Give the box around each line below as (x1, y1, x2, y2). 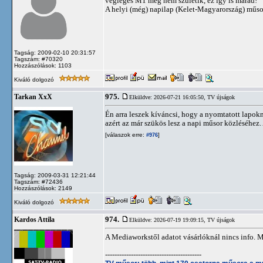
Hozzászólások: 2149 (14, 185, 72, 191)
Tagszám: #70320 (14, 56, 63, 62)
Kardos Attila (14, 216, 55, 223)
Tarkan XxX (14, 93, 52, 100)
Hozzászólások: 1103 (14, 62, 72, 69)
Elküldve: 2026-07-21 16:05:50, (129, 94, 207, 100)
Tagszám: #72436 (14, 178, 63, 185)
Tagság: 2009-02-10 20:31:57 (14, 49, 96, 56)
